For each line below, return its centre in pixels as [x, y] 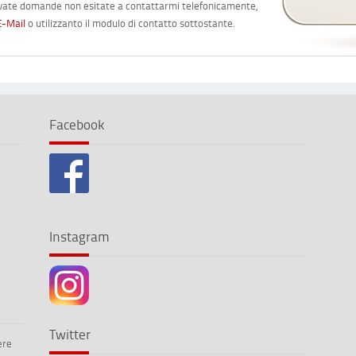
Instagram [79, 236]
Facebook [76, 124]
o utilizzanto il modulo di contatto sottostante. [131, 23]
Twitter [70, 333]
